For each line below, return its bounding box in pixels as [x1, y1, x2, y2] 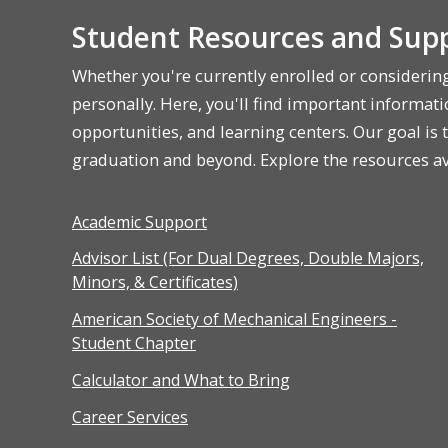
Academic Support [72, 210, 207, 233]
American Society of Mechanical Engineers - [72, 308, 397, 331]
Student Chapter [72, 332, 196, 355]
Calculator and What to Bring [72, 369, 290, 392]
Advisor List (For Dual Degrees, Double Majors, [72, 247, 424, 270]
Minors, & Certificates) [72, 271, 238, 294]
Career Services [72, 405, 188, 428]
